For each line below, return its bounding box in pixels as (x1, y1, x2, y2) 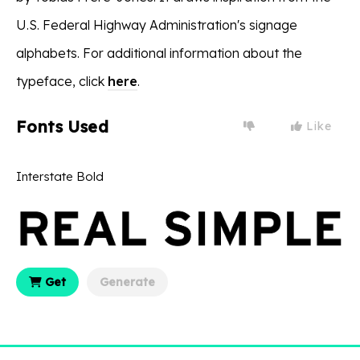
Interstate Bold (16, 169, 104, 185)
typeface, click (16, 73, 108, 90)
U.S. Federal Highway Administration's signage (16, 17, 297, 34)
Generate (100, 274, 155, 289)
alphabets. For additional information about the (16, 45, 302, 62)
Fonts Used (16, 117, 108, 137)
